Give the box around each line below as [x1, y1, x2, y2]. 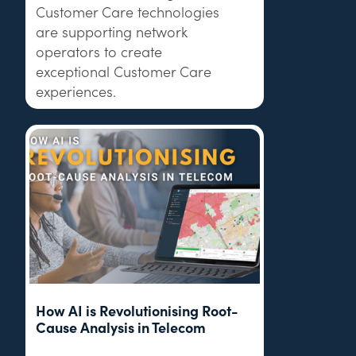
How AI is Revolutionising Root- [36, 300, 239, 320]
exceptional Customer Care [36, 60, 212, 81]
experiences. [36, 80, 117, 101]
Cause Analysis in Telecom [36, 316, 207, 337]
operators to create [36, 41, 163, 61]
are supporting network [36, 21, 188, 41]
